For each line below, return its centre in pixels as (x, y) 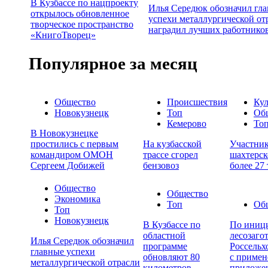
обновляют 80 (171, 257)
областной (164, 236)
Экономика (77, 199)
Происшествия (197, 102)
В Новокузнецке (64, 133)
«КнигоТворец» (63, 35)
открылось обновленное (80, 13)
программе (165, 246)
